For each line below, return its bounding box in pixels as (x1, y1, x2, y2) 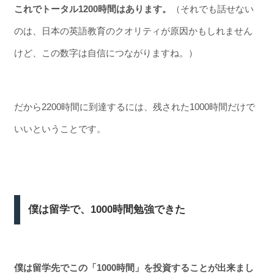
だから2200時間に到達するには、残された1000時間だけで (13, 102, 255, 113)
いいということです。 (13, 124, 106, 135)
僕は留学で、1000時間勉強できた (28, 204, 186, 216)
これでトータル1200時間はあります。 (13, 3, 171, 14)
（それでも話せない (171, 3, 254, 14)
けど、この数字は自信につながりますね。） (13, 47, 198, 58)
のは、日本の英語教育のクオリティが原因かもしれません (13, 25, 253, 36)
